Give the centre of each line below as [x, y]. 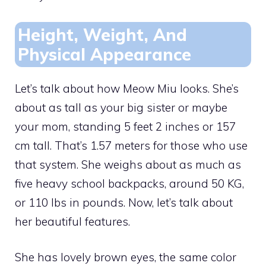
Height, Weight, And [102, 34]
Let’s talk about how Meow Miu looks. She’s [127, 88]
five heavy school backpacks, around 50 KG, [129, 183]
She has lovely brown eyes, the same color [126, 257]
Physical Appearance [104, 54]
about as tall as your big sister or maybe [121, 107]
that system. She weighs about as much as [128, 164]
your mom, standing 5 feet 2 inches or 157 [125, 126]
